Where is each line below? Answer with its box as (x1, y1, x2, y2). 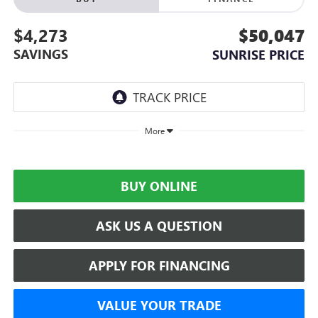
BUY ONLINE (121, 177, 197, 194)
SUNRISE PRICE (212, 45, 305, 63)
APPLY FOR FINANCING (88, 256, 230, 274)
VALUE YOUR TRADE (97, 296, 221, 314)
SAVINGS (13, 45, 68, 62)
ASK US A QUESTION (96, 216, 222, 234)
